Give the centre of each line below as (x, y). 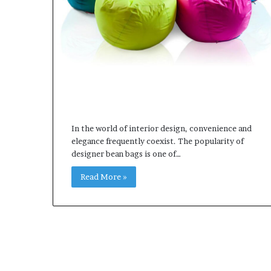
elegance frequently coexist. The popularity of (158, 141)
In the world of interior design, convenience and (162, 129)
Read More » (104, 177)
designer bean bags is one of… (126, 154)
